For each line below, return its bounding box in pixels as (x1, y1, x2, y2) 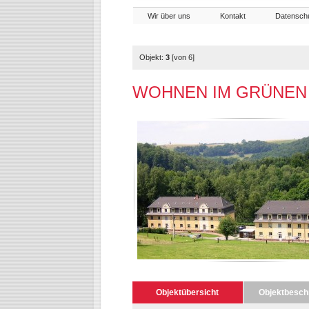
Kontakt (219, 12, 246, 20)
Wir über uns (147, 12, 190, 20)
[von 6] (169, 53, 195, 61)
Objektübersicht (156, 288, 219, 297)
